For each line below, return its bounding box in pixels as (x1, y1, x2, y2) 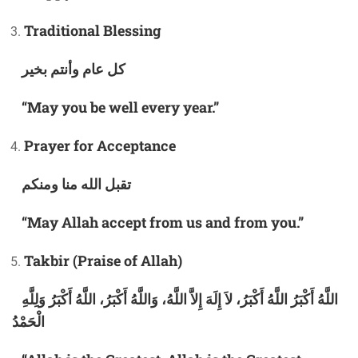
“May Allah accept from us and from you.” (12, 213, 304, 233)
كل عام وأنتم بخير (22, 59, 125, 79)
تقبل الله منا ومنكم (22, 174, 131, 194)
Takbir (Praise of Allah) (24, 251, 182, 271)
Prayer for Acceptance (24, 136, 176, 156)
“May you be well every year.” (12, 97, 219, 117)
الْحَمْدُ (12, 312, 45, 332)
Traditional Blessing (24, 21, 161, 41)
